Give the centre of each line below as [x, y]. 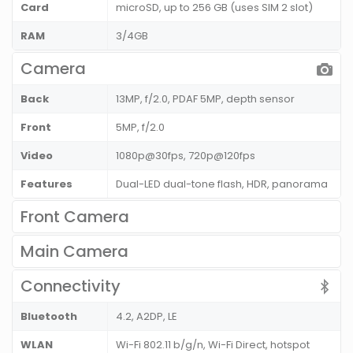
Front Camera [75, 217]
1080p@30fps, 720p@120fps [186, 156]
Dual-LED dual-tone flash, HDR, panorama [222, 184]
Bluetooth [49, 317]
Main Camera [74, 252]
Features [46, 184]
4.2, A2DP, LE [147, 317]
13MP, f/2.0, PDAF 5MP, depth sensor [205, 99]
